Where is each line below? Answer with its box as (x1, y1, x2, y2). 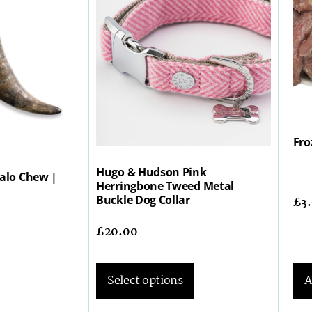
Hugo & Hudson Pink (96, 164, 207, 180)
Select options (107, 271, 183, 290)
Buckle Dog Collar (96, 192, 190, 208)
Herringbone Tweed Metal (96, 178, 235, 194)
